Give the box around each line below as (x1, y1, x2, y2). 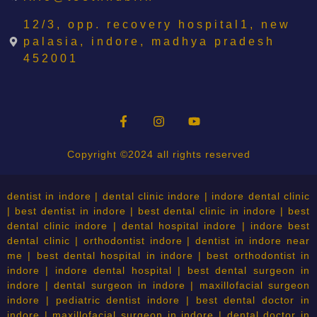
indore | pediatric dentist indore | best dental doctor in (7, 294, 310, 306)
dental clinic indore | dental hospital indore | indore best (7, 219, 310, 231)
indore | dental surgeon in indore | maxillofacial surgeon (7, 279, 310, 291)
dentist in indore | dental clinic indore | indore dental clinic (7, 190, 310, 202)
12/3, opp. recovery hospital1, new (23, 18, 291, 30)
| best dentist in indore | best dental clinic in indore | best (7, 204, 310, 217)
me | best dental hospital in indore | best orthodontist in (7, 249, 310, 261)
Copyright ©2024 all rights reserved (67, 148, 250, 160)
